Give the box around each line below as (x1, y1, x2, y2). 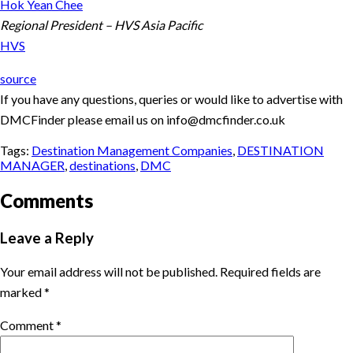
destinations (69, 158, 136, 173)
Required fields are (220, 263, 321, 279)
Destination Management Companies (32, 143, 232, 158)
